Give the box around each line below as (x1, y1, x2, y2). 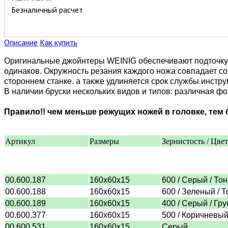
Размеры (90, 136, 119, 146)
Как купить (40, 37, 77, 47)
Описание (4, 37, 38, 47)
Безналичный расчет (11, 4, 83, 15)
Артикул (5, 136, 35, 146)
